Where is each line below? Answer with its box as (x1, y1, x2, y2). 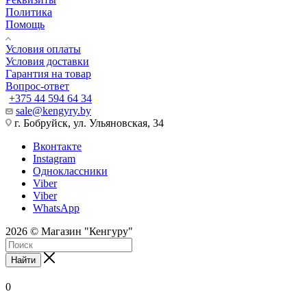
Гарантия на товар (5, 68, 91, 80)
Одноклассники (33, 165, 108, 177)
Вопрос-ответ (5, 80, 69, 93)
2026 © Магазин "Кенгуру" (5, 225, 133, 238)
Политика (5, 6, 52, 19)
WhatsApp (33, 202, 79, 214)
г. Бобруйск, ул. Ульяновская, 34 (12, 117, 164, 130)
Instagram (33, 153, 75, 165)
